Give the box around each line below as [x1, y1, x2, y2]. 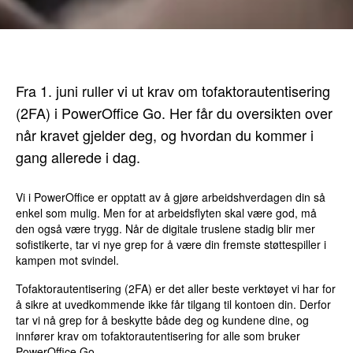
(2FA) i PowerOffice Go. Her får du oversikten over [16, 102, 333, 123]
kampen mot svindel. [16, 251, 120, 268]
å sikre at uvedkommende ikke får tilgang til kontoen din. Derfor [16, 295, 332, 312]
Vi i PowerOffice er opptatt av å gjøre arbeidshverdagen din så [16, 188, 326, 205]
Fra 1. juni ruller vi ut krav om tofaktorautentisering [16, 80, 331, 101]
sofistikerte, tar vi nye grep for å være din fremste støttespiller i [16, 236, 327, 252]
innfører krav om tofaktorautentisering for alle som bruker [16, 327, 301, 344]
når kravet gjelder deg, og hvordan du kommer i [16, 124, 314, 145]
